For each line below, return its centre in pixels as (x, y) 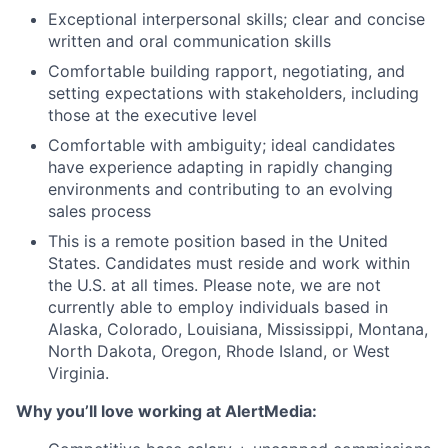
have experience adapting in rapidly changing (220, 166)
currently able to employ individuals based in (218, 306)
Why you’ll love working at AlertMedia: (166, 410)
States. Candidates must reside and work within (229, 262)
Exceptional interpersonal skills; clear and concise (236, 18)
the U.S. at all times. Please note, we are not (214, 284)
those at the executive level (152, 114)
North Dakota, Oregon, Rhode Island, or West (219, 350)
